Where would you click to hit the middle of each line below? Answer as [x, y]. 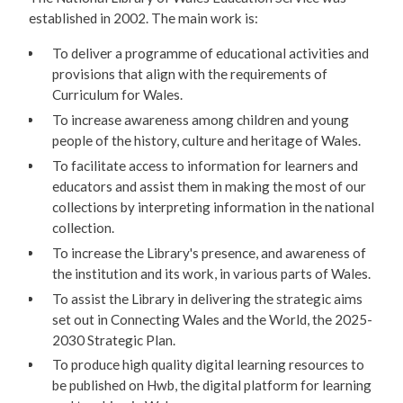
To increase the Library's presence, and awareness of [209, 252]
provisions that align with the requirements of [189, 74]
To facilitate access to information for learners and [205, 165]
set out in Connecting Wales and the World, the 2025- [212, 319]
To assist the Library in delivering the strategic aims [207, 298]
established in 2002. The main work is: [143, 18]
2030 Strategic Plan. [113, 340]
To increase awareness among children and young [200, 120]
